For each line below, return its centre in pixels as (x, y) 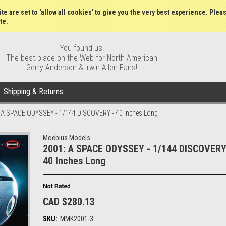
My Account (176, 7)
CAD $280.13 (69, 202)
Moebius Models (67, 138)
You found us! (82, 48)
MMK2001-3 (77, 219)
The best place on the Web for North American (82, 58)
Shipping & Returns (33, 92)
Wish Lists (134, 7)
